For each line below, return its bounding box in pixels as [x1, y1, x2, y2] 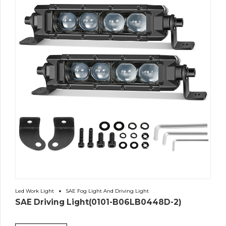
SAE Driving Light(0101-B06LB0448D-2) [15, 197, 182, 207]
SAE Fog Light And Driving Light [66, 188, 149, 194]
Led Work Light [15, 188, 54, 194]
